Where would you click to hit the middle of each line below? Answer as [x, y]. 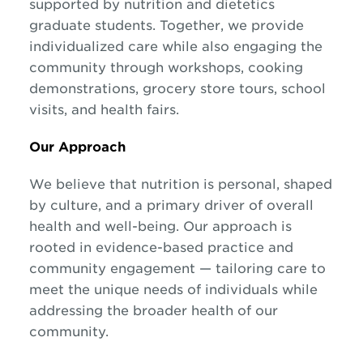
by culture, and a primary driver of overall [171, 205]
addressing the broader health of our [153, 310]
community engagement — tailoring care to [177, 268]
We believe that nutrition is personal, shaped [180, 184]
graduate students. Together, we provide [166, 25]
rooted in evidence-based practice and [161, 247]
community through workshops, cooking [166, 67]
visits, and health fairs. [104, 109]
